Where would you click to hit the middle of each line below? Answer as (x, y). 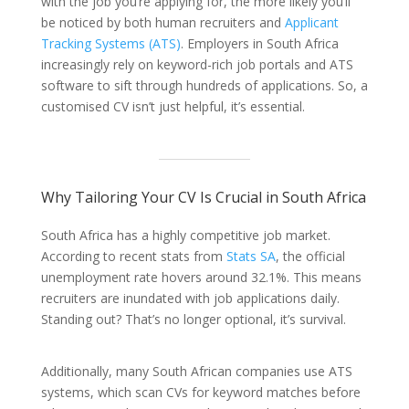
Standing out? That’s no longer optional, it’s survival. (193, 320)
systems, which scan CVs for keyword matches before (200, 393)
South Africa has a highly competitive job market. (185, 236)
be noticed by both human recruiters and (163, 23)
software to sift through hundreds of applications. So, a (204, 86)
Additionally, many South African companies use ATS (196, 372)
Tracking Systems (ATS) (110, 44)
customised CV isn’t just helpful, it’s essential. (173, 107)
